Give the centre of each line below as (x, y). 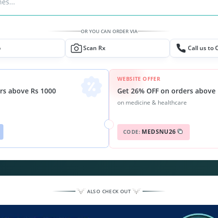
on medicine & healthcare (152, 102)
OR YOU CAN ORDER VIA (109, 31)
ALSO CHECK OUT (109, 191)
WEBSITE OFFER (139, 79)
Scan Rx (94, 48)
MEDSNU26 (159, 132)
